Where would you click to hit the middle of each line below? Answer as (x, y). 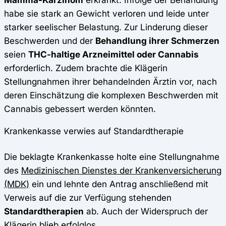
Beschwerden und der (50, 41)
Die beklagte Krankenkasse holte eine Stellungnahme (112, 157)
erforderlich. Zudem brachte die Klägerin (86, 68)
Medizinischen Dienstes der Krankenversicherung (121, 171)
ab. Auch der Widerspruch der (146, 211)
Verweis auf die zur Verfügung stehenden (88, 198)
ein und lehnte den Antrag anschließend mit (119, 184)
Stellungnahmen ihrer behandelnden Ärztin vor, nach (110, 82)
